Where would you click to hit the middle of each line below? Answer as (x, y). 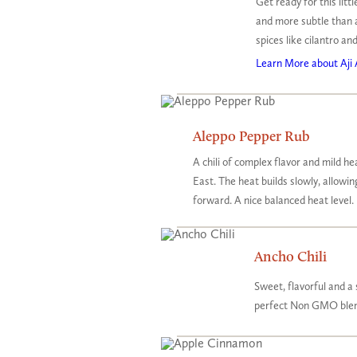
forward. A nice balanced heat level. (273, 200)
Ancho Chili (290, 256)
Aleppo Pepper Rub (251, 136)
